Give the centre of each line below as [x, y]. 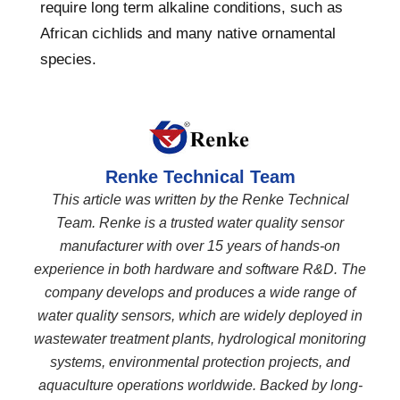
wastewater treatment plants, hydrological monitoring [200, 339]
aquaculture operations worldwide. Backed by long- [200, 386]
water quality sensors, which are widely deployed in [200, 316]
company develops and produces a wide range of [200, 293]
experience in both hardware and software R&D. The [200, 270]
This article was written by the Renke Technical [200, 200]
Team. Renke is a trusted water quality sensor [200, 223]
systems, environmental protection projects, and [200, 362]
